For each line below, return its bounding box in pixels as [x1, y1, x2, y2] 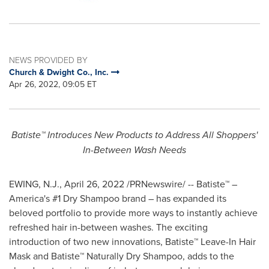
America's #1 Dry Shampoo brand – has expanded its [9, 192, 226, 205]
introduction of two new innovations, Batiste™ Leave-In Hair [9, 235, 256, 248]
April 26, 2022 [64, 177, 124, 190]
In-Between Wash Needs [83, 143, 186, 157]
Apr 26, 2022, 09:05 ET [9, 78, 97, 90]
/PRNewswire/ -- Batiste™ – [124, 177, 237, 190]
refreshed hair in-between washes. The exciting [9, 220, 208, 234]
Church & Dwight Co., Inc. [9, 66, 111, 78]
